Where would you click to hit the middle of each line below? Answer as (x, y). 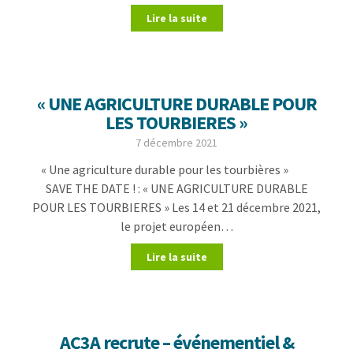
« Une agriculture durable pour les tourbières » (176, 169)
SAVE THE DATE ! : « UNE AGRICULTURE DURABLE (176, 188)
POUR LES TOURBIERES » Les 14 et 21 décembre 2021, (176, 207)
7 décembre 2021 (176, 143)
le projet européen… (176, 226)
